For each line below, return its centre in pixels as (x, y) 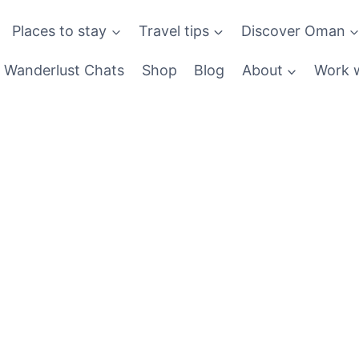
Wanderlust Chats (65, 71)
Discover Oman (293, 30)
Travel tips (174, 30)
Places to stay (60, 30)
